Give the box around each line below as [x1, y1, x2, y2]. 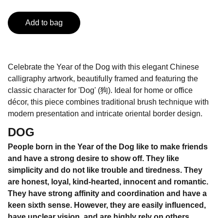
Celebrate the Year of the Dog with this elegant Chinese [8, 63, 199, 71]
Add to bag [25, 18, 63, 27]
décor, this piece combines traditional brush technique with [8, 98, 209, 106]
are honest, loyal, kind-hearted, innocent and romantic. [8, 178, 208, 186]
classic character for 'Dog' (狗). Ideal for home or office [8, 86, 193, 94]
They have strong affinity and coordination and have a [8, 189, 207, 198]
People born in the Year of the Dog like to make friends [8, 143, 208, 151]
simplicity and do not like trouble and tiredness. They [8, 166, 202, 174]
